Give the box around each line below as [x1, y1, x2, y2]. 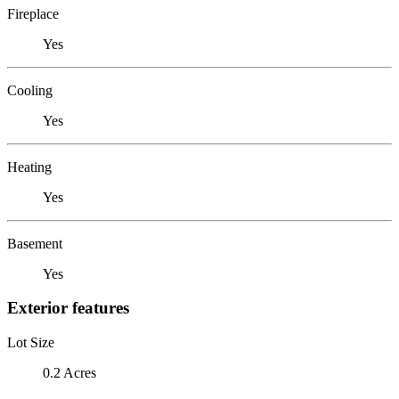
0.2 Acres [43, 364, 96, 380]
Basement [7, 235, 62, 251]
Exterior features [7, 298, 129, 318]
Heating [7, 159, 52, 175]
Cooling [7, 82, 53, 98]
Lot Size [7, 334, 54, 350]
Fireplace [7, 5, 59, 21]
